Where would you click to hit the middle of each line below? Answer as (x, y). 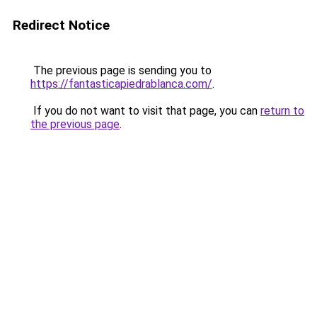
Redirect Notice (61, 25)
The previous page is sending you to (121, 70)
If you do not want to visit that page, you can (145, 111)
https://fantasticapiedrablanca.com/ (121, 84)
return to (282, 111)
